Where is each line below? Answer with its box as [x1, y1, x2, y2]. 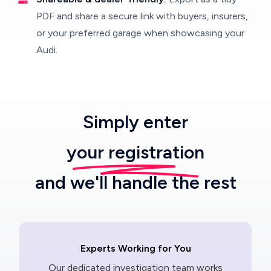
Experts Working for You [80, 243, 191, 255]
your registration [67, 141, 204, 164]
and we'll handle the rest [34, 171, 237, 194]
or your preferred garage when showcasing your [36, 27, 244, 39]
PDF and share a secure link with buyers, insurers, [36, 10, 248, 22]
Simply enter [83, 111, 188, 134]
